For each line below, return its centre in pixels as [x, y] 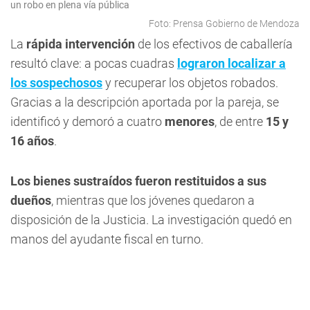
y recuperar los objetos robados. [190, 83]
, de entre [240, 121]
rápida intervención [81, 44]
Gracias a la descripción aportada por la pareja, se [145, 102]
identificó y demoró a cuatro [88, 121]
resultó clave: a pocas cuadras [94, 63]
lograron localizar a [231, 63]
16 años [32, 141]
